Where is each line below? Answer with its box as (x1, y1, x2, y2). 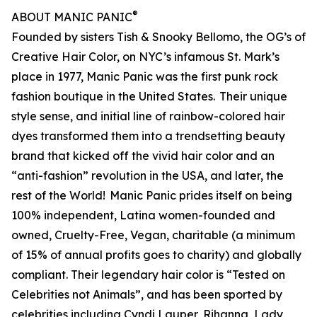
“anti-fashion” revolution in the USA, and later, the (11, 168, 284, 183)
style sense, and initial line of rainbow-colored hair (11, 109, 285, 124)
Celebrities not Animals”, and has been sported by (11, 287, 282, 302)
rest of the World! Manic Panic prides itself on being (11, 188, 292, 203)
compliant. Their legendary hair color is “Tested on (11, 267, 285, 282)
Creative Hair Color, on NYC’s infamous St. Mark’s (11, 50, 279, 64)
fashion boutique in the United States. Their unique (11, 89, 287, 104)
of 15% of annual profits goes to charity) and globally (11, 248, 301, 263)
